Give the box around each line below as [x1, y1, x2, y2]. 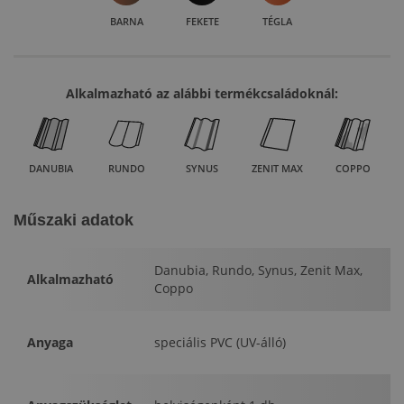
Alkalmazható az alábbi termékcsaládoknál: [66, 85, 338, 103]
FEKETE [185, 14, 219, 29]
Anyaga [27, 334, 73, 352]
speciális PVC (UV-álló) [154, 334, 286, 352]
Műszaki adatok [14, 211, 133, 230]
